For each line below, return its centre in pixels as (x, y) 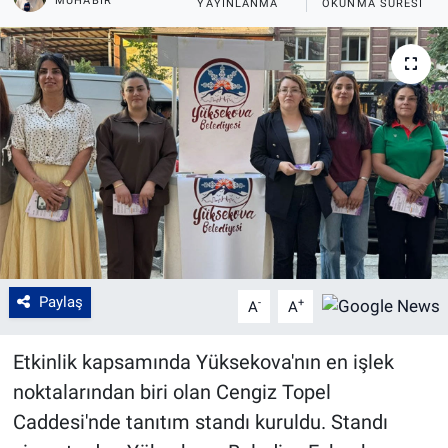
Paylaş (60, 302)
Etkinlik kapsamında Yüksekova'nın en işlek (203, 362)
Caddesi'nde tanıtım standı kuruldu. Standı (200, 422)
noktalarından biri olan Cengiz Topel (171, 392)
